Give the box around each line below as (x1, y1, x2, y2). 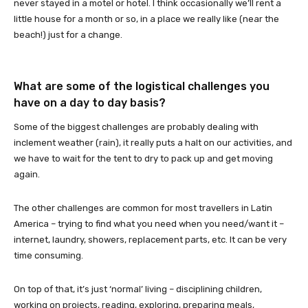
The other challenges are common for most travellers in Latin (14, 203, 272, 213)
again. (14, 169, 40, 179)
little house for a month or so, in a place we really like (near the (14, 14, 279, 24)
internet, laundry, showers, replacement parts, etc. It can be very (14, 234, 287, 245)
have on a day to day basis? (14, 96, 166, 109)
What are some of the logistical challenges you (14, 80, 269, 93)
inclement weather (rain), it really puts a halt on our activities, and (14, 137, 292, 148)
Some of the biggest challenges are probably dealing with (14, 122, 258, 132)
